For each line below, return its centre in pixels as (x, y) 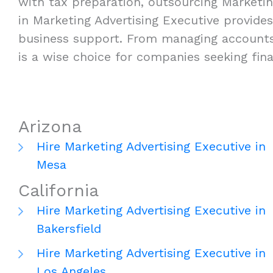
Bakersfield (69, 229)
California (58, 191)
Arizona (50, 127)
